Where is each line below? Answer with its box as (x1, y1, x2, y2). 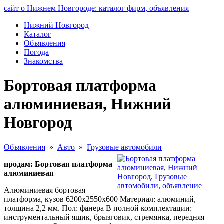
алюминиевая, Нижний (4, 95, 171, 113)
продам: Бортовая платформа (4, 159, 112, 168)
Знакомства (24, 57, 63, 65)
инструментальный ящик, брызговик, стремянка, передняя (4, 212, 204, 221)
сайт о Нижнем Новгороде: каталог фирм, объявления (4, 4, 189, 12)
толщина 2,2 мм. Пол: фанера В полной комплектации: (4, 203, 192, 212)
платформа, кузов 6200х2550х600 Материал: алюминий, (4, 194, 196, 203)
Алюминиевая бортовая (4, 185, 85, 194)
